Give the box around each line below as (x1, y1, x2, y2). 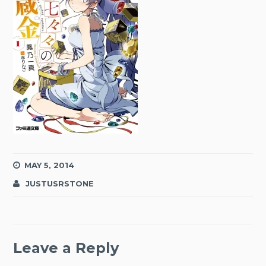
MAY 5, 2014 (24, 160, 75, 170)
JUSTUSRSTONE (26, 178, 94, 188)
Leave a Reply (13, 239, 119, 257)
